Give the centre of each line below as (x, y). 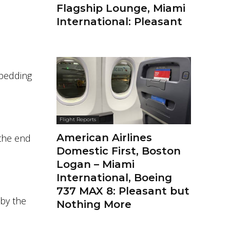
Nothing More (94, 205)
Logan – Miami (95, 165)
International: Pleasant (119, 22)
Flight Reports (78, 120)
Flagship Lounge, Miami (121, 8)
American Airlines (104, 138)
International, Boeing (114, 178)
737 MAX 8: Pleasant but (123, 191)
